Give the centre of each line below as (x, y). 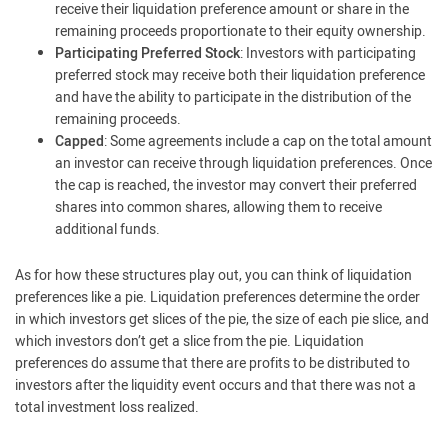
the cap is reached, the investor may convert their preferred (236, 185)
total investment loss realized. (107, 407)
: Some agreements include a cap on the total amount (268, 141)
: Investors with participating (328, 53)
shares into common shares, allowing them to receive (218, 207)
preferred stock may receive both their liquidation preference (240, 75)
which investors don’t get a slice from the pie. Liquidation (189, 341)
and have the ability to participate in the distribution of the (233, 97)
